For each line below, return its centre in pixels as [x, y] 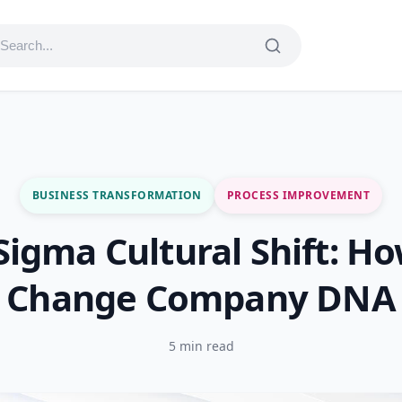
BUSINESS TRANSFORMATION [117, 195]
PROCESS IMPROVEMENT [298, 195]
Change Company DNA [201, 297]
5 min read [201, 346]
